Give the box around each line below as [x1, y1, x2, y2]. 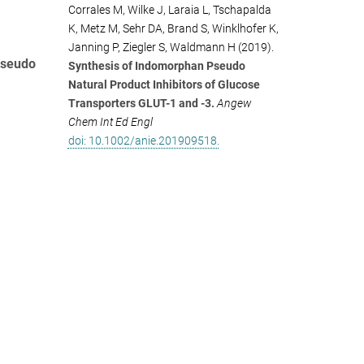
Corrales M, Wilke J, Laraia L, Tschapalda [67, 3, 271, 16]
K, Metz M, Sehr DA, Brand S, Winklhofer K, [67, 22, 279, 35]
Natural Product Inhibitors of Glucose [67, 78, 260, 91]
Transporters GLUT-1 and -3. [67, 97, 214, 110]
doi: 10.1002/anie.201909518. [67, 134, 219, 147]
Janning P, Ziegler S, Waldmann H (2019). [67, 41, 274, 54]
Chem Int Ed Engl [67, 115, 153, 128]
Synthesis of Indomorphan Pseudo [67, 59, 245, 72]
